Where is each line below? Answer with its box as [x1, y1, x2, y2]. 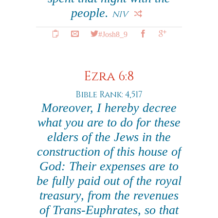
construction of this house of [37, 145, 181, 159]
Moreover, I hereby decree [41, 101, 177, 115]
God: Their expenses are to [39, 159, 179, 173]
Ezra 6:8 [84, 68, 134, 85]
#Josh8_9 [98, 30, 127, 37]
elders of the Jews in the [47, 130, 171, 144]
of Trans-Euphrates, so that [39, 203, 179, 217]
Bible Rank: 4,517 [75, 89, 143, 100]
